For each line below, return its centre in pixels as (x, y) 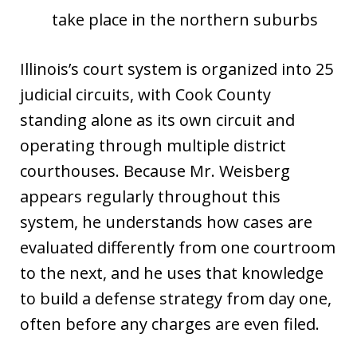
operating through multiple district (153, 145)
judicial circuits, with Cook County (145, 94)
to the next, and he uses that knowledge (172, 273)
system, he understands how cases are (166, 222)
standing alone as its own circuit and (157, 120)
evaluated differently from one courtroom (178, 247)
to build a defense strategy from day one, (176, 298)
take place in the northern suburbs (185, 19)
